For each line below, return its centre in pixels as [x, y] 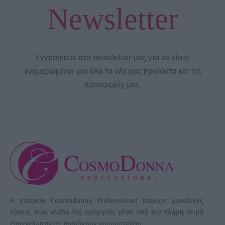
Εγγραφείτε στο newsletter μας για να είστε [113, 58]
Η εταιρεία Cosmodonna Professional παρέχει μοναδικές [107, 201]
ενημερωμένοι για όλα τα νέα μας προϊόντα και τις [113, 71]
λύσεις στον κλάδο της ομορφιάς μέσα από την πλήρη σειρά [107, 212]
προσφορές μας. [113, 85]
